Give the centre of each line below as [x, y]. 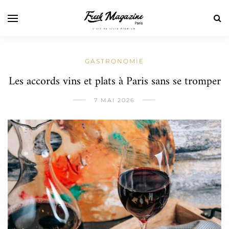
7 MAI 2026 [114, 100]
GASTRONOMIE [114, 61]
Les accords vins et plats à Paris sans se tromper [114, 82]
